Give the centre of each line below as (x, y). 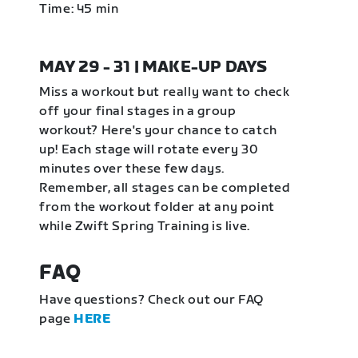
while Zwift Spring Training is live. (145, 227)
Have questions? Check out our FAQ (152, 300)
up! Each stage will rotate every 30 (149, 150)
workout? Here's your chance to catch (158, 131)
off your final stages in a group (138, 111)
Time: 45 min (79, 9)
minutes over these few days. (132, 169)
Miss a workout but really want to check (165, 92)
